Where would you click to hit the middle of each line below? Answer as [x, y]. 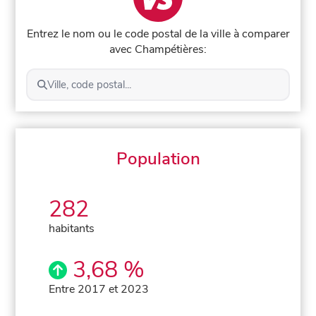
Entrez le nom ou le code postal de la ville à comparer [158, 34]
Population [158, 158]
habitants [72, 228]
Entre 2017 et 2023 [99, 289]
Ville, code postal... [89, 84]
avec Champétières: [158, 49]
